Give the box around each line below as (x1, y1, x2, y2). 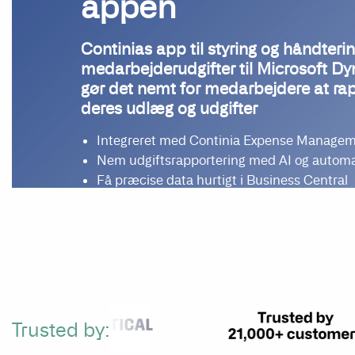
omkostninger (97, 212, 179, 227)
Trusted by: (12, 319, 110, 342)
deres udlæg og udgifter (81, 98, 258, 118)
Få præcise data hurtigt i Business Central (97, 172, 348, 188)
